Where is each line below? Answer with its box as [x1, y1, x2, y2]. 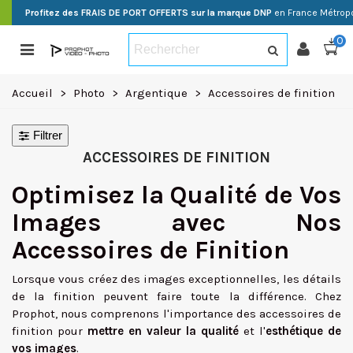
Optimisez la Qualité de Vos [12, 180, 341, 210]
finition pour [12, 324, 87, 338]
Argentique [125, 86, 188, 100]
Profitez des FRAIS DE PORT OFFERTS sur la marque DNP [25, 7, 272, 18]
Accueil [12, 86, 53, 100]
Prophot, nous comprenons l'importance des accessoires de [12, 307, 341, 321]
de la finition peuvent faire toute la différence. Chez [12, 289, 341, 303]
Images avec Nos [12, 208, 341, 237]
